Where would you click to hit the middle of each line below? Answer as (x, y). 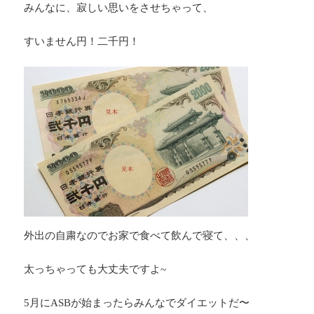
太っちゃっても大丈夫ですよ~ (95, 269)
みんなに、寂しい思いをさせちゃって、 (119, 8)
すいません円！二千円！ (82, 42)
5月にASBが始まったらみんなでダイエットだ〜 (137, 303)
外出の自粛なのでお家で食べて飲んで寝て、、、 (140, 236)
